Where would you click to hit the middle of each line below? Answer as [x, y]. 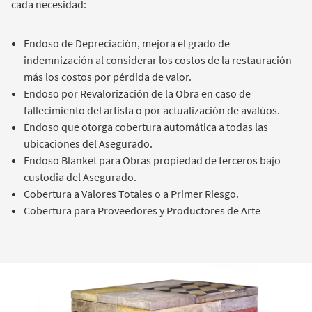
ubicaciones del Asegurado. [88, 143]
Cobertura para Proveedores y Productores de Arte [142, 210]
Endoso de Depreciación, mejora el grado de [127, 43]
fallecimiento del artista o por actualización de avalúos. [152, 110]
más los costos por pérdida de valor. [108, 76]
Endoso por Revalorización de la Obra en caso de [137, 93]
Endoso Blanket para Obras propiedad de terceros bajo [152, 160]
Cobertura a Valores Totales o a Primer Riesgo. [131, 193]
